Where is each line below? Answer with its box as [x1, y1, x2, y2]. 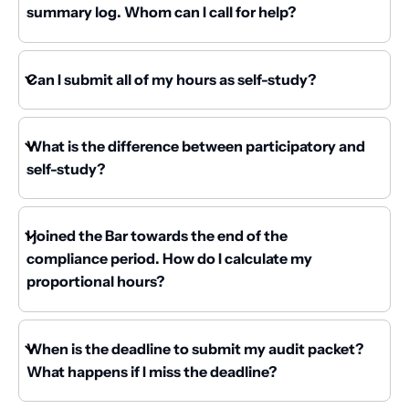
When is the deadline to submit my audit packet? [26, 339, 363, 358]
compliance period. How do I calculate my [26, 249, 312, 268]
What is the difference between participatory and [26, 137, 365, 156]
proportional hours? [26, 272, 164, 291]
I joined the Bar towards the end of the [26, 226, 288, 246]
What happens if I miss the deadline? [26, 362, 277, 381]
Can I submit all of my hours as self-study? [26, 69, 316, 89]
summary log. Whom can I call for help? [26, 3, 296, 22]
